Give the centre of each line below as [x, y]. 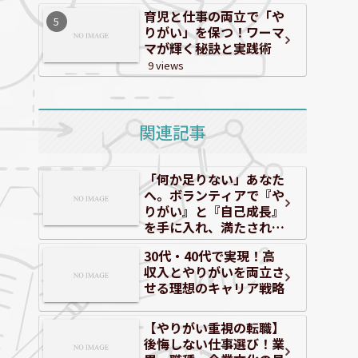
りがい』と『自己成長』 [214, 211]
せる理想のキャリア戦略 [214, 288]
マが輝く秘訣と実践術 [208, 48]
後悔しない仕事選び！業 [214, 344]
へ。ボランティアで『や [214, 195]
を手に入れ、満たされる [214, 227]
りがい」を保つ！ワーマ [214, 32]
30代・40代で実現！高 [209, 256]
